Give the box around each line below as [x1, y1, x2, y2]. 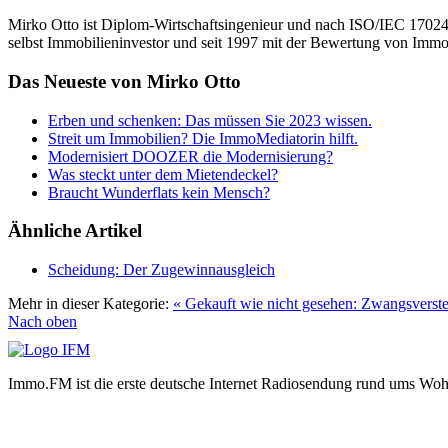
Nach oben [8, 312, 77, 330]
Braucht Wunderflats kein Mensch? [48, 183, 270, 201]
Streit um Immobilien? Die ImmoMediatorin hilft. [48, 129, 358, 147]
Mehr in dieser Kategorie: [8, 294, 169, 312]
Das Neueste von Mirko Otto [8, 70, 241, 92]
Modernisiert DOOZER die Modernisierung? [48, 147, 333, 165]
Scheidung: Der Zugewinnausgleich [48, 260, 275, 278]
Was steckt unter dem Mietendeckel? [48, 165, 278, 183]
